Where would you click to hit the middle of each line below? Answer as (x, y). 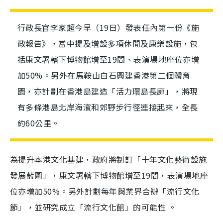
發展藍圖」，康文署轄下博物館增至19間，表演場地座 (109, 175)
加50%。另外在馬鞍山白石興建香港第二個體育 (104, 75)
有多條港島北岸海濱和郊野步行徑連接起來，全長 (108, 107)
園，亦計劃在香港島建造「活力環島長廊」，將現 (108, 91)
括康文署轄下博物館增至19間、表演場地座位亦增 (109, 59)
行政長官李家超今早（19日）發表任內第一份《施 (109, 27)
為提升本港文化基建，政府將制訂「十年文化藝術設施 (109, 159)
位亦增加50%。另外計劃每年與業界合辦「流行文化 (105, 191)
